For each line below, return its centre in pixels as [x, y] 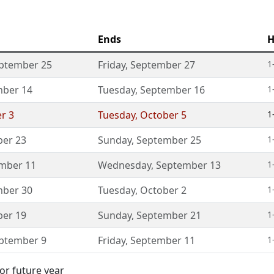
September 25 [169, 140]
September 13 [188, 165]
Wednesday [124, 165]
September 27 [163, 65]
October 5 [163, 115]
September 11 [163, 241]
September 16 [172, 90]
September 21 [169, 216]
